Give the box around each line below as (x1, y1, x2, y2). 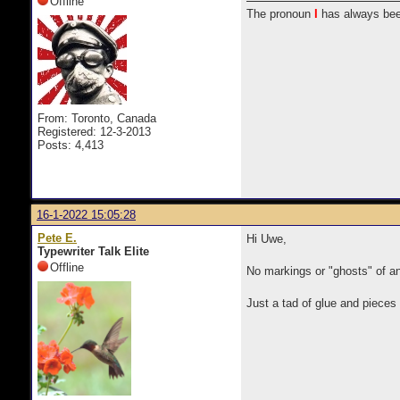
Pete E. (37, 231, 77, 245)
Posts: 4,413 (37, 138, 104, 152)
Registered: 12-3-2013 (37, 125, 151, 138)
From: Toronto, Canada (37, 112, 156, 125)
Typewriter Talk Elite (37, 245, 149, 258)
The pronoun (246, 7, 314, 21)
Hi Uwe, (246, 232, 287, 246)
